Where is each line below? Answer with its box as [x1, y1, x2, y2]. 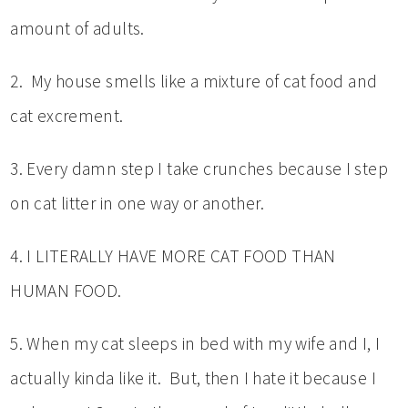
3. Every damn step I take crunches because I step [10, 157, 389, 179]
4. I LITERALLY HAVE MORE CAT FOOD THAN [10, 244, 336, 267]
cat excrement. [10, 104, 124, 127]
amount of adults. [10, 16, 145, 39]
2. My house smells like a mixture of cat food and [10, 69, 378, 92]
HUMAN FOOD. [10, 279, 122, 301]
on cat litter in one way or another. [10, 191, 265, 214]
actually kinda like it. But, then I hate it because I [10, 366, 376, 389]
